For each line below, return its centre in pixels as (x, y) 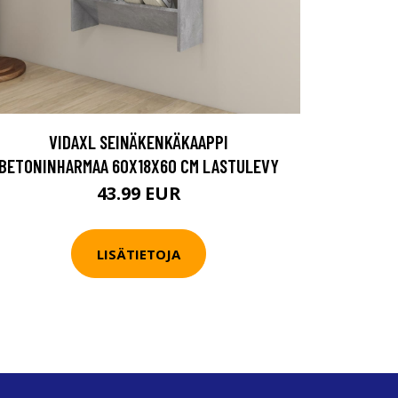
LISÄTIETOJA (139, 254)
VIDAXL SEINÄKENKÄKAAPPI (139, 142)
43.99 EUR (139, 193)
